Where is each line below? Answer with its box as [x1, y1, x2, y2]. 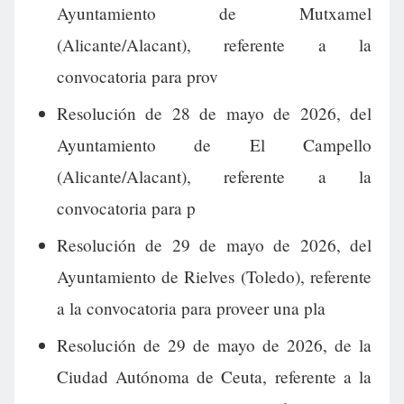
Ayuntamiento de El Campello [56, 133, 372, 157]
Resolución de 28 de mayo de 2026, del [56, 102, 372, 125]
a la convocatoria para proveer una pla [56, 296, 326, 319]
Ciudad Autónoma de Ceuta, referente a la [56, 364, 372, 388]
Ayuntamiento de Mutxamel [56, 2, 372, 25]
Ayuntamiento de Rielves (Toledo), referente [56, 264, 372, 288]
